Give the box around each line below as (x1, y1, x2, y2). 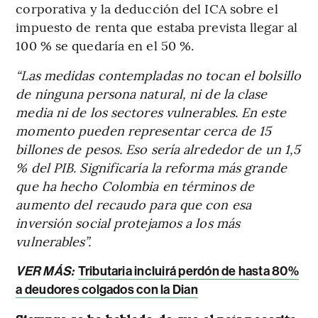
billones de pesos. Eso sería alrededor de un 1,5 (16, 139, 301, 158)
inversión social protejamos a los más (16, 213, 241, 231)
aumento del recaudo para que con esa (16, 194, 251, 213)
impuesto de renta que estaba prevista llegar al (16, 17, 298, 35)
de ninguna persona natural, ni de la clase (16, 84, 268, 102)
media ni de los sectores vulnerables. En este (16, 102, 286, 121)
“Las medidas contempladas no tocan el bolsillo (16, 65, 301, 84)
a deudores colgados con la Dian (16, 281, 198, 297)
